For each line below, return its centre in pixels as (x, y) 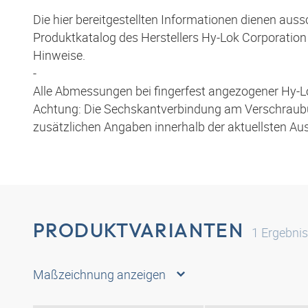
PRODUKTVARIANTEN (139, 230)
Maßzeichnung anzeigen (99, 275)
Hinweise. (59, 55)
